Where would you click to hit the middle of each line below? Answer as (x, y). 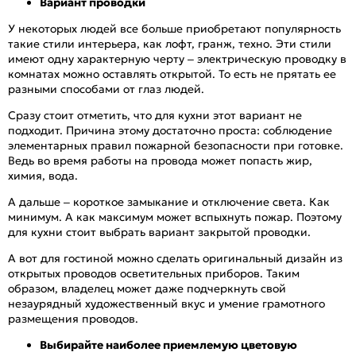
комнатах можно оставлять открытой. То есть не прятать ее (172, 74)
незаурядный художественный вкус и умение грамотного (166, 303)
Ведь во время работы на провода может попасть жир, (160, 160)
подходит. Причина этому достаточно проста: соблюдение (170, 130)
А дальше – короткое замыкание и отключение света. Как (169, 201)
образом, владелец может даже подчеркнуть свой (147, 288)
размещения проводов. (73, 318)
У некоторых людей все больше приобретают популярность (174, 28)
